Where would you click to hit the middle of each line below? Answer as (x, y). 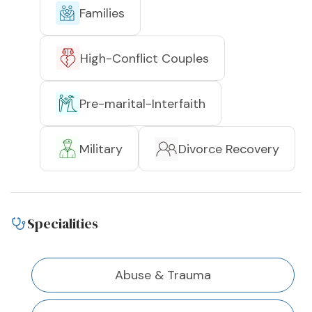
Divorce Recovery (229, 149)
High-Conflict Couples (145, 58)
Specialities (63, 224)
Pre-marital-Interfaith (142, 103)
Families (102, 13)
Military (101, 149)
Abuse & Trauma (163, 275)
